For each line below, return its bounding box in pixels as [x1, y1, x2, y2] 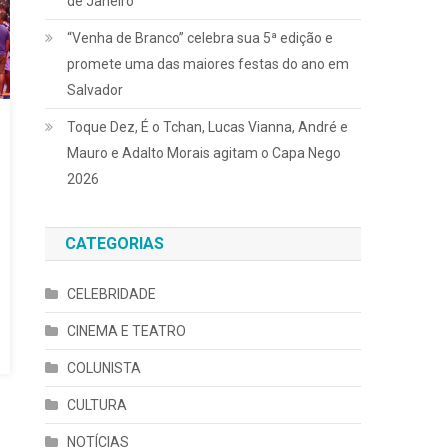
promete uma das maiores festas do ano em [67, 56, 350, 72]
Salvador [67, 82, 124, 98]
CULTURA [67, 397, 128, 413]
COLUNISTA [67, 360, 142, 376]
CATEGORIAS [65, 234, 165, 253]
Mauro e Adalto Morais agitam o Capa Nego [67, 145, 342, 161]
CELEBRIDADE [67, 286, 157, 302]
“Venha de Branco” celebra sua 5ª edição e [67, 30, 334, 46]
